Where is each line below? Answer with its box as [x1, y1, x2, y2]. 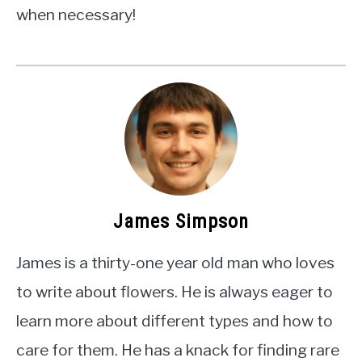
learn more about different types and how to [16, 311, 333, 331]
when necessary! [16, 5, 136, 25]
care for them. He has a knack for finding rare [16, 340, 339, 360]
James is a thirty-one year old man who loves [16, 253, 335, 273]
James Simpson [113, 210, 249, 234]
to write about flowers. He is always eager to [16, 282, 333, 302]
